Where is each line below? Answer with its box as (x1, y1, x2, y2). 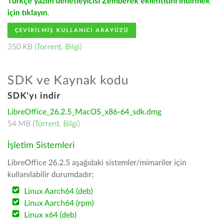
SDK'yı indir (7, 92, 61, 101)
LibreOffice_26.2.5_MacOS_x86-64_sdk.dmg (7, 108, 161, 116)
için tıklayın (7, 9, 47, 17)
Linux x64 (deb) (24, 211, 77, 219)
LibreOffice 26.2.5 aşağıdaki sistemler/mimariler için (7, 159, 186, 167)
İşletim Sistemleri (7, 141, 74, 150)
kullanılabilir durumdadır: (7, 171, 94, 179)
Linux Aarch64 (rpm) (24, 199, 94, 207)
